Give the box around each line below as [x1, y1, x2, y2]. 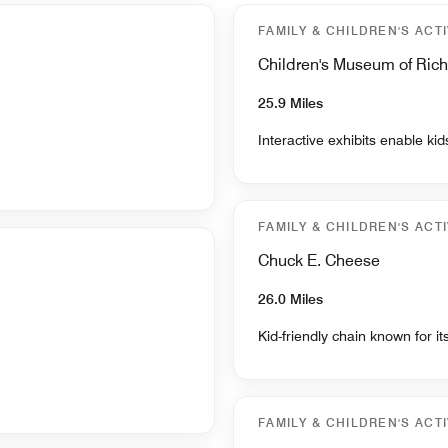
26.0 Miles [258, 290, 323, 307]
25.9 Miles [258, 94, 323, 111]
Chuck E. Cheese [258, 250, 380, 270]
